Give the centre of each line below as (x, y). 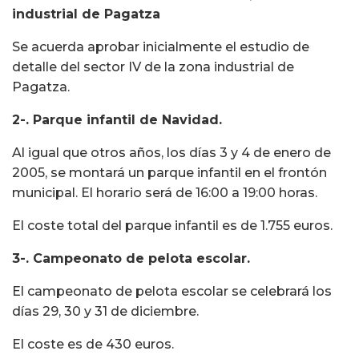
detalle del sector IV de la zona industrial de (153, 67)
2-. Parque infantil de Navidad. (117, 120)
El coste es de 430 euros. (93, 345)
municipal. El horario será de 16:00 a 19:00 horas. (165, 193)
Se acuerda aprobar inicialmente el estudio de (161, 47)
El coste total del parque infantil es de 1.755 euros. (172, 226)
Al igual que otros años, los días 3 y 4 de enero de (171, 153)
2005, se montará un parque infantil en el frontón (169, 173)
